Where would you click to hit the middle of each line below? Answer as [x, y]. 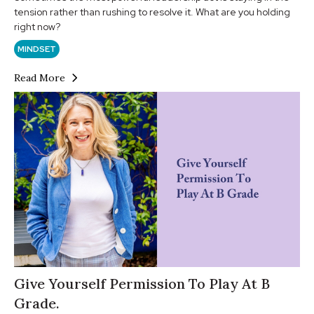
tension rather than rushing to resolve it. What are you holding [152, 12]
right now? [37, 26]
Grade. [37, 303]
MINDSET [37, 49]
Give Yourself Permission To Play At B [142, 283]
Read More [40, 77]
